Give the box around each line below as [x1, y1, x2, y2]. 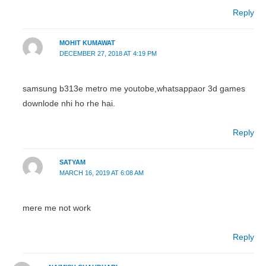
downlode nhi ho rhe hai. [23, 99, 116, 108]
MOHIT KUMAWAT [59, 39, 115, 46]
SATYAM [59, 159, 85, 166]
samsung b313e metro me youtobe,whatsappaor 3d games [23, 84, 246, 93]
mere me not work [23, 204, 91, 213]
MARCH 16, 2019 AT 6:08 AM [59, 169, 144, 177]
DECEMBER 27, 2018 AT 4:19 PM [59, 49, 157, 57]
